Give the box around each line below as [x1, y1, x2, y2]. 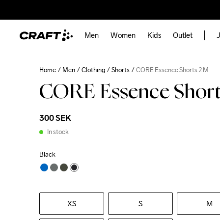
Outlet [173, 30, 192, 40]
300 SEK [39, 112, 71, 123]
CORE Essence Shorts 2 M [136, 66, 209, 74]
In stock [47, 128, 69, 136]
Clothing [82, 66, 105, 74]
